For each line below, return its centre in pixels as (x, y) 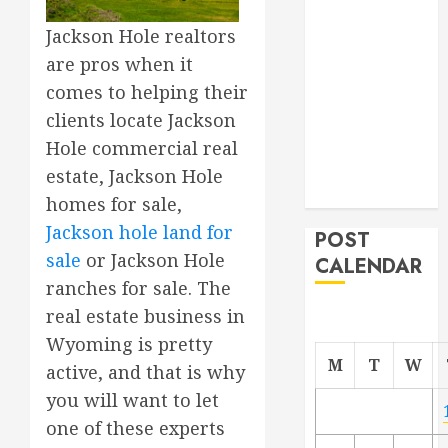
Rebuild (345, 95)
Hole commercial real (142, 147)
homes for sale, (114, 203)
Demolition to (367, 70)
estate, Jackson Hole (134, 175)
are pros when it (119, 63)
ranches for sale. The (138, 287)
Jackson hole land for (139, 231)
